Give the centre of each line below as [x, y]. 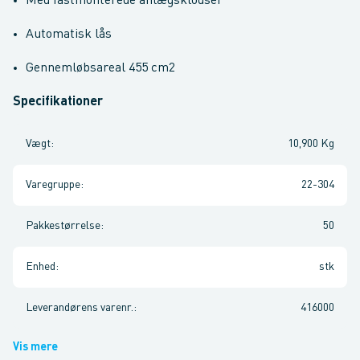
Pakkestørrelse [63, 226]
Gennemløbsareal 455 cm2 [100, 68]
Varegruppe [53, 185]
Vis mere [35, 347]
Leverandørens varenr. [80, 308]
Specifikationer [58, 102]
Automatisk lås [69, 35]
